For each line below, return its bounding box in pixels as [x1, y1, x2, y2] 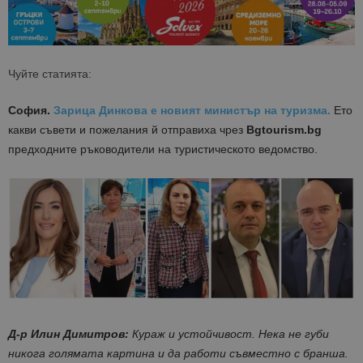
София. [8, 104, 53, 117]
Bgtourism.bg [246, 123, 322, 137]
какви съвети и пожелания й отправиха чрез [8, 123, 246, 137]
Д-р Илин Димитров [8, 327, 125, 340]
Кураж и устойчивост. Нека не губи [132, 327, 329, 340]
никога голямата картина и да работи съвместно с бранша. [8, 346, 348, 360]
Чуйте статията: [8, 67, 92, 81]
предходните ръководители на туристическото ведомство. [8, 143, 318, 156]
